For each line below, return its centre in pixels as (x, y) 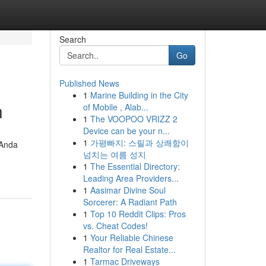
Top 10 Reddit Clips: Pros (138, 214)
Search (72, 39)
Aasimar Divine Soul (128, 190)
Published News (89, 83)
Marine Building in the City (139, 95)
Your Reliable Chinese (132, 237)
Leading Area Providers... (131, 178)
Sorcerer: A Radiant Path (130, 202)
